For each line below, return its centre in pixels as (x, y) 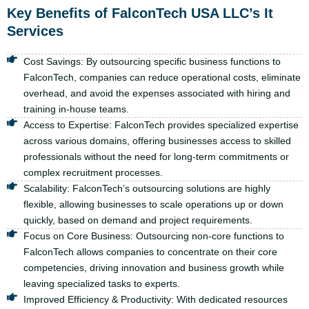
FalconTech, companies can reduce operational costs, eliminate (162, 77)
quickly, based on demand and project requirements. (138, 220)
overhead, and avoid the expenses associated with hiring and (157, 93)
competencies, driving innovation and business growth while (153, 267)
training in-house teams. (76, 109)
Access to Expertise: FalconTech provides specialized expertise (161, 124)
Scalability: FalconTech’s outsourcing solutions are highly (147, 188)
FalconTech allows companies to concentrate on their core (150, 251)
